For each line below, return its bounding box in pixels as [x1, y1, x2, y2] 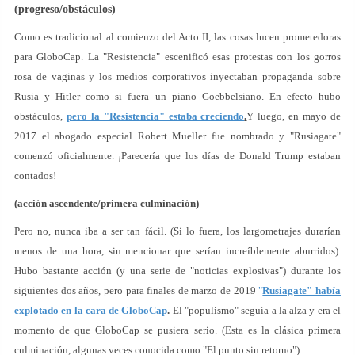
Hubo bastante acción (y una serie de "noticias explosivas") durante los [14, 265, 341, 277]
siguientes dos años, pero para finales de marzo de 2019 [14, 284, 259, 296]
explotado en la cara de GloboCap [14, 304, 168, 316]
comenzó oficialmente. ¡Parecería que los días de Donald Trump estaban [14, 150, 341, 162]
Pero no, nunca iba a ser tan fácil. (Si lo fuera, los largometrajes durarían [14, 225, 341, 237]
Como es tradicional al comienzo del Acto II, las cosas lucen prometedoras [14, 31, 341, 43]
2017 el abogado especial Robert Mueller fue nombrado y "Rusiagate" [14, 130, 341, 142]
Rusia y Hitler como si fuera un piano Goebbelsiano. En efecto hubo [14, 90, 341, 102]
